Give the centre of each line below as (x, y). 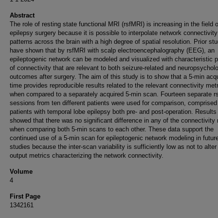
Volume (21, 172)
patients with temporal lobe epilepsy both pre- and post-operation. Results (113, 112)
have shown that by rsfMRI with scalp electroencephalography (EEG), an (112, 50)
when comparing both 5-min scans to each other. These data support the (112, 129)
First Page (25, 196)
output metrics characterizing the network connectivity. (87, 155)
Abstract (22, 15)
